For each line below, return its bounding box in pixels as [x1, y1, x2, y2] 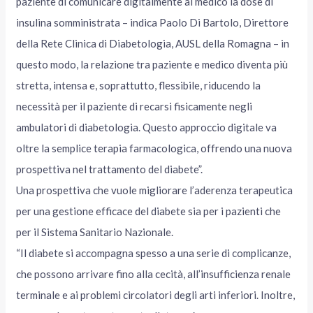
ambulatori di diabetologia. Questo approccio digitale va [16, 121, 277, 134]
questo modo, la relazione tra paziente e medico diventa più [16, 58, 289, 71]
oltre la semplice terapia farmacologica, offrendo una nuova [16, 142, 293, 155]
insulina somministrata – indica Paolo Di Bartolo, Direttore [16, 16, 289, 29]
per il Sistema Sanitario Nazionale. [16, 226, 174, 239]
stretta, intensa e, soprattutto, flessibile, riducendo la [16, 79, 261, 92]
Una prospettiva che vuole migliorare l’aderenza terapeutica [16, 184, 293, 197]
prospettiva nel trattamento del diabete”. [16, 163, 203, 176]
